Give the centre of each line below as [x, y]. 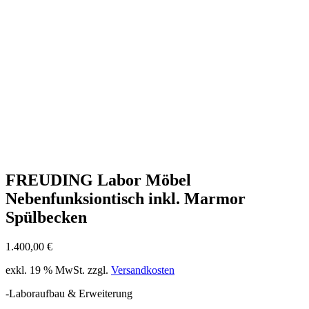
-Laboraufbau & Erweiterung [69, 293]
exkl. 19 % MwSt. [45, 270]
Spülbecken [46, 217]
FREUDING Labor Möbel [98, 180]
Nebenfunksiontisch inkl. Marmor [126, 198]
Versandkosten [143, 270]
